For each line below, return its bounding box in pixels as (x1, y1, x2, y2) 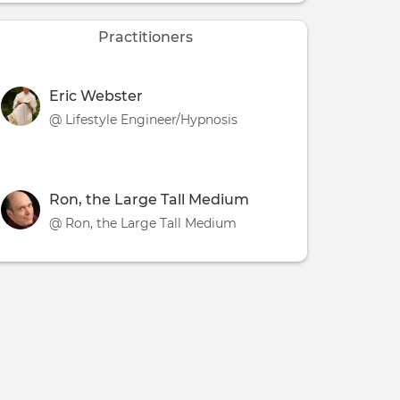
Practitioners (97, 28, 193, 46)
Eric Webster (49, 87, 144, 104)
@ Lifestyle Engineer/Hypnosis (49, 111, 238, 128)
